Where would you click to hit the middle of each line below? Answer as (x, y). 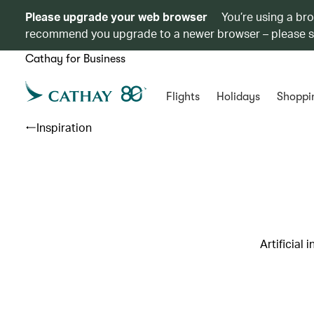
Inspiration (64, 127)
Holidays (238, 97)
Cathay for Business (75, 59)
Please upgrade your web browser (116, 16)
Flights (183, 97)
